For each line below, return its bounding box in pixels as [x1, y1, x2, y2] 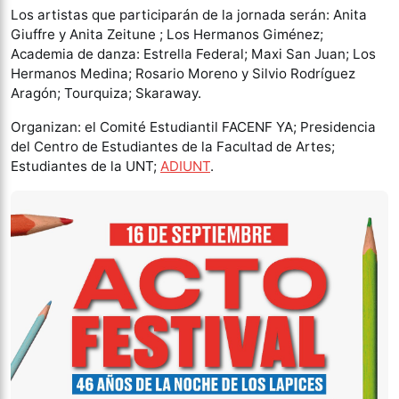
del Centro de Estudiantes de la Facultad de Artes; [11, 138, 335, 155]
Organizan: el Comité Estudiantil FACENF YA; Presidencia [11, 118, 376, 135]
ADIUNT [160, 158, 210, 175]
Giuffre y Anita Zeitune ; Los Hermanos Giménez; [11, 26, 323, 43]
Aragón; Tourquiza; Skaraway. [11, 85, 201, 102]
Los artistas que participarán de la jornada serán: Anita [11, 6, 367, 23]
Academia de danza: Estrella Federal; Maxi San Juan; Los [11, 45, 376, 62]
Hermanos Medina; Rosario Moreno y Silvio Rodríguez [11, 65, 355, 82]
